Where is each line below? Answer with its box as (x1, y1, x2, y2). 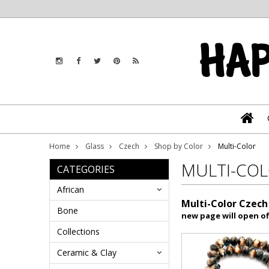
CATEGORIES (57, 163, 115, 176)
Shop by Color (154, 141, 203, 151)
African (57, 184, 84, 195)
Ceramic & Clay (57, 247, 116, 258)
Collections (57, 226, 100, 237)
